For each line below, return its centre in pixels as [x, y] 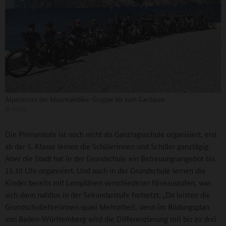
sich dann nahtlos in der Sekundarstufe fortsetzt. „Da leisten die [108, 194]
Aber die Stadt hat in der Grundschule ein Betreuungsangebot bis [110, 158]
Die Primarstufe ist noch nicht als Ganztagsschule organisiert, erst [111, 134]
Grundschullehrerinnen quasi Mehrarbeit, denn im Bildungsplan [107, 206]
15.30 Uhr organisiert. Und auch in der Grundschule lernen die [105, 170]
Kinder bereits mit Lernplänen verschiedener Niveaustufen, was [108, 182]
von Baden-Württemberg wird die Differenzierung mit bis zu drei [111, 218]
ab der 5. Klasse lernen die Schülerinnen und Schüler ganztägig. [107, 146]
